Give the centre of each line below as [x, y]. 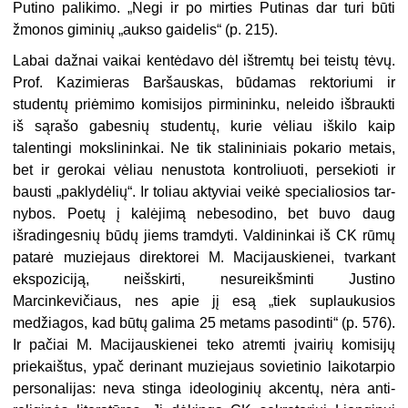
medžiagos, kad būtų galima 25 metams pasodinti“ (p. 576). [204, 322]
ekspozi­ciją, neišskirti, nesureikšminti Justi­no [204, 279]
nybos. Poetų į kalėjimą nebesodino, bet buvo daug [204, 213]
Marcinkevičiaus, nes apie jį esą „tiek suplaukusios [204, 301]
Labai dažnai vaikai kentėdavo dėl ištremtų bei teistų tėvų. [204, 60]
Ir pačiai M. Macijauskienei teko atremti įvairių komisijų [204, 344]
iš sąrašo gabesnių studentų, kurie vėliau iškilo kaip [204, 126]
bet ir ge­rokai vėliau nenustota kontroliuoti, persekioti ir [204, 169]
